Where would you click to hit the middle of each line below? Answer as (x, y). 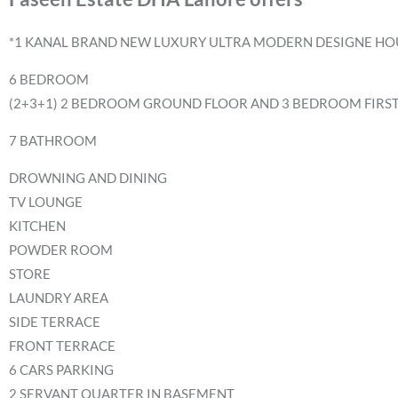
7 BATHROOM (53, 140)
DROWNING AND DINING (88, 178)
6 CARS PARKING (61, 370)
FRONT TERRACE (62, 346)
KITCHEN (37, 226)
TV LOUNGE (46, 202)
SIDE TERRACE (55, 322)
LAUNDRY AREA (59, 298)
